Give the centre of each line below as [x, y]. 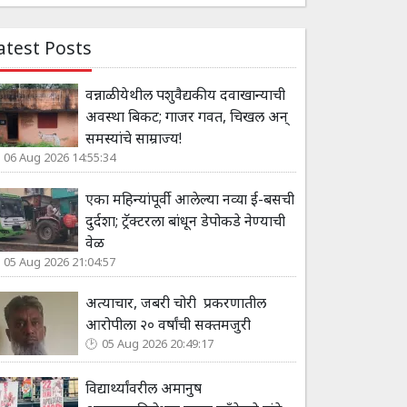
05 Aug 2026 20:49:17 [158, 344]
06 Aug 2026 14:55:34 [60, 157]
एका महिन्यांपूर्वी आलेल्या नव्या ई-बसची [190, 199]
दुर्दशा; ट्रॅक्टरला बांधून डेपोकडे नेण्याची [185, 220]
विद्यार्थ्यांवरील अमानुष [144, 388]
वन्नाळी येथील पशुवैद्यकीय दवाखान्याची [185, 94]
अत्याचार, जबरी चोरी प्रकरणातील [176, 303]
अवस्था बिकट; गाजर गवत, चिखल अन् [187, 116]
